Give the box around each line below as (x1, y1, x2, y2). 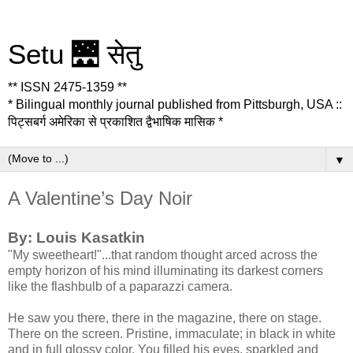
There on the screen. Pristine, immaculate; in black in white (8, 326, 336, 340)
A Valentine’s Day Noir (8, 188, 192, 209)
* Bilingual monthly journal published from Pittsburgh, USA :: (8, 98, 342, 111)
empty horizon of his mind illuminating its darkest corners (8, 263, 323, 277)
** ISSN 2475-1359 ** (8, 80, 127, 94)
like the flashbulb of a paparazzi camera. (8, 279, 232, 293)
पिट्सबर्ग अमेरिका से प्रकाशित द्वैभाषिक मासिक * (8, 115, 223, 128)
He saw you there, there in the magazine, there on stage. (8, 310, 321, 325)
